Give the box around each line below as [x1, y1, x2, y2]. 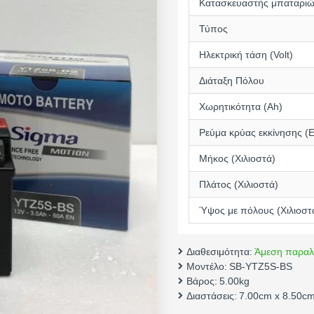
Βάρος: [186, 275, 217, 287]
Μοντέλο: [186, 261, 227, 272]
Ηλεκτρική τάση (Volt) [199, 49, 293, 60]
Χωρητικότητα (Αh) [199, 101, 282, 112]
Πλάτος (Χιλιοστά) [199, 179, 278, 190]
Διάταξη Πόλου [199, 75, 264, 86]
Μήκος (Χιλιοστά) [199, 153, 275, 164]
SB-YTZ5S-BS [229, 261, 292, 272]
